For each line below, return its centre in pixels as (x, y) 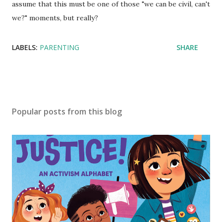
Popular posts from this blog (67, 111)
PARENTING (59, 47)
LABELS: (25, 47)
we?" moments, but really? (55, 18)
